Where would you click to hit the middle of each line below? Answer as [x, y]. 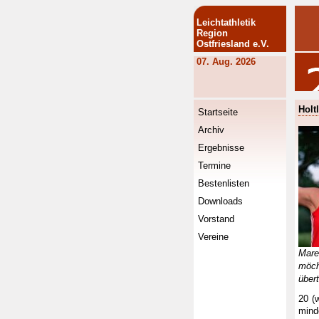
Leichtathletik [226, 22]
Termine [214, 166]
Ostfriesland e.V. [233, 44]
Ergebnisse [221, 148]
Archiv [211, 130]
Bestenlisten [224, 183]
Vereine [213, 237]
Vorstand [216, 219]
